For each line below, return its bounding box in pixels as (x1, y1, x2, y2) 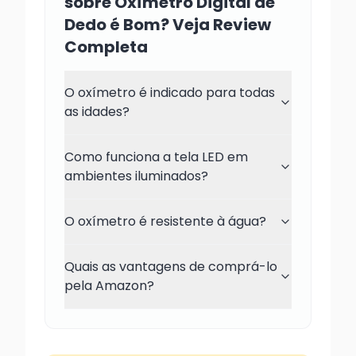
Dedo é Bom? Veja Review (64, 14, 271, 36)
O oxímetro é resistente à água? (64, 212, 266, 230)
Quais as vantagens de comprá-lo (64, 257, 277, 276)
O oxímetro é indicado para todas (64, 83, 275, 102)
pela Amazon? (64, 277, 154, 295)
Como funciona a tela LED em (64, 148, 248, 166)
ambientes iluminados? (64, 167, 208, 185)
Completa (64, 36, 148, 58)
